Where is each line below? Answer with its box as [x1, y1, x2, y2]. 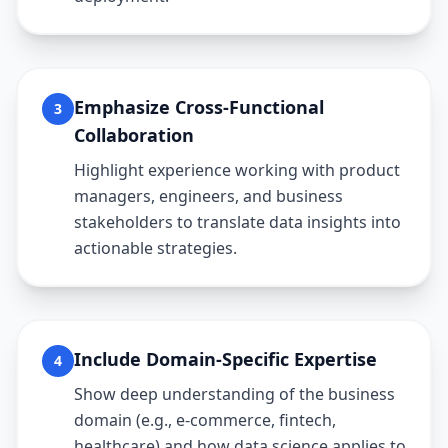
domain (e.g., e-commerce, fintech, [74, 409, 336, 431]
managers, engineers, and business [74, 185, 343, 207]
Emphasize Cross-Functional [74, 95, 324, 119]
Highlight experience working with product [74, 159, 400, 181]
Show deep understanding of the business [74, 383, 395, 405]
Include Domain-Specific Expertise [74, 347, 377, 371]
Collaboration [74, 123, 194, 147]
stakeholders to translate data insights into [74, 211, 401, 233]
